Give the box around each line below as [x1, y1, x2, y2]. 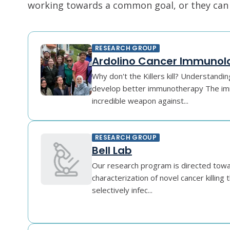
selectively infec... [92, 185, 152, 195]
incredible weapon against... [92, 95, 188, 106]
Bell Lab [92, 143, 132, 158]
